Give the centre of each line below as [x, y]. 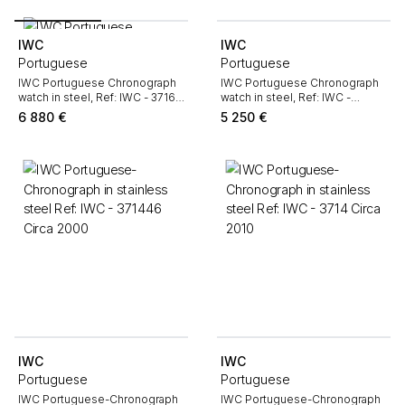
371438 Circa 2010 [268, 112]
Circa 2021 [45, 112]
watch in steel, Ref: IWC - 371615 [102, 97]
